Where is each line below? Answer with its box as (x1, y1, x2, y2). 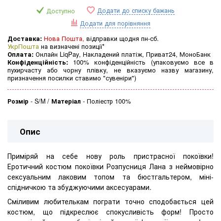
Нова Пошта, (44, 34, 84, 43)
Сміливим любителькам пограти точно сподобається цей (7, 196, 214, 207)
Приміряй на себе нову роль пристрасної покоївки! (7, 150, 214, 161)
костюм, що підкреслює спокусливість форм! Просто (7, 207, 214, 217)
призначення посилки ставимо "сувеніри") (7, 73, 136, 83)
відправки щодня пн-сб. (84, 34, 159, 43)
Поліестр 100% (87, 97, 131, 106)
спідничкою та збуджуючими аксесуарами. (7, 182, 151, 192)
